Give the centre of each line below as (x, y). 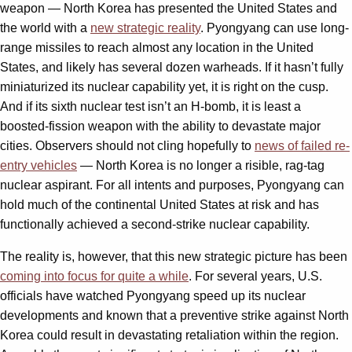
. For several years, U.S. (255, 277)
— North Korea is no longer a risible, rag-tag (201, 166)
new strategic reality (145, 28)
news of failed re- (302, 146)
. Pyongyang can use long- (275, 28)
